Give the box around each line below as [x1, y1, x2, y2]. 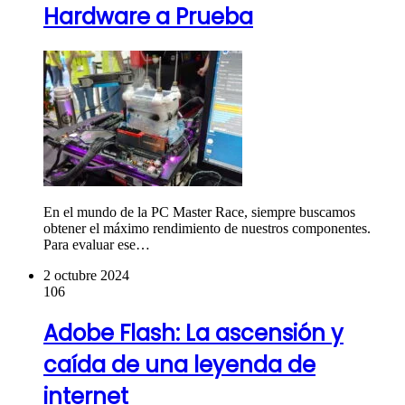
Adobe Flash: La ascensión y [43, 318, 344, 349]
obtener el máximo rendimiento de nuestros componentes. [43, 220, 371, 236]
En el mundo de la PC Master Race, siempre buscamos [43, 203, 355, 220]
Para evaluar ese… [43, 236, 150, 252]
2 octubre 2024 [43, 267, 129, 283]
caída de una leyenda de [43, 350, 316, 381]
